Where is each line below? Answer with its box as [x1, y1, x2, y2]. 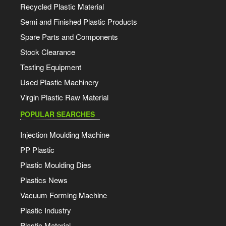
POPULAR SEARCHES [20, 108, 95, 119]
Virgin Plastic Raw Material [20, 91, 108, 102]
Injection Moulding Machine [20, 129, 109, 140]
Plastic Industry [20, 204, 71, 215]
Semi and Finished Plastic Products [20, 16, 137, 27]
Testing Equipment [20, 61, 81, 72]
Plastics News [20, 174, 68, 185]
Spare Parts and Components [20, 31, 118, 42]
